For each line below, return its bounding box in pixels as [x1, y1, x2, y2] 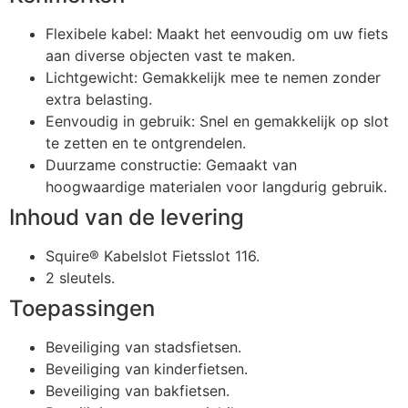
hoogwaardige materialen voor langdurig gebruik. [46, 177, 387, 196]
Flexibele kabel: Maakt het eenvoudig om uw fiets [46, 24, 388, 43]
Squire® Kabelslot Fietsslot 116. [46, 246, 260, 265]
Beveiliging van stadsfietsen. [46, 337, 241, 356]
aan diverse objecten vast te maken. [46, 46, 295, 65]
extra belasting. [46, 89, 152, 108]
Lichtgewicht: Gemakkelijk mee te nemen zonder [46, 67, 381, 87]
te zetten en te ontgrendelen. [46, 133, 246, 152]
